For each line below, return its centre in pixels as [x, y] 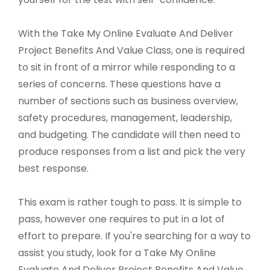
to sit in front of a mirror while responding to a [127, 67]
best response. [53, 169]
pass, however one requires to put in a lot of [121, 219]
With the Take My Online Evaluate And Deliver [126, 34]
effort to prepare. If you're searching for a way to [134, 236]
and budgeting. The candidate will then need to [129, 135]
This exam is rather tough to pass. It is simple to [130, 202]
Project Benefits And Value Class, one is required [131, 51]
